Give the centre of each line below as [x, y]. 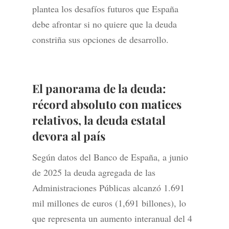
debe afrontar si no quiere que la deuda [104, 24]
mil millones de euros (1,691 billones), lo [109, 203]
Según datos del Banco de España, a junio [110, 157]
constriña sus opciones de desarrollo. [100, 40]
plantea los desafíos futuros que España [105, 9]
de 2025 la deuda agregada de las [94, 173]
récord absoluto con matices [107, 105]
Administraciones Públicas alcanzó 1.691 [108, 188]
